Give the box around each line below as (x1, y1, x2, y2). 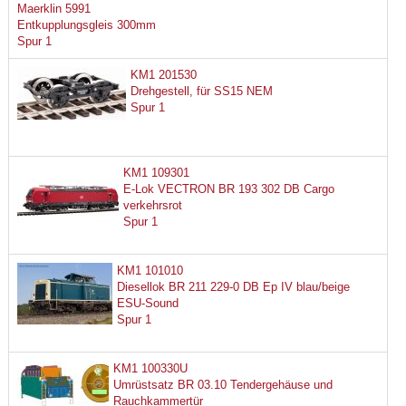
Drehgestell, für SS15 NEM (130, 83, 273, 98)
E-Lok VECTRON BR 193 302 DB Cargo (122, 181, 334, 196)
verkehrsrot (122, 198, 182, 212)
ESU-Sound (117, 295, 179, 310)
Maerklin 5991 (16, 2, 91, 16)
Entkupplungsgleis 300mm (16, 18, 156, 33)
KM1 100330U (113, 362, 188, 376)
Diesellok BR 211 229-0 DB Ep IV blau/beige (117, 279, 351, 294)
